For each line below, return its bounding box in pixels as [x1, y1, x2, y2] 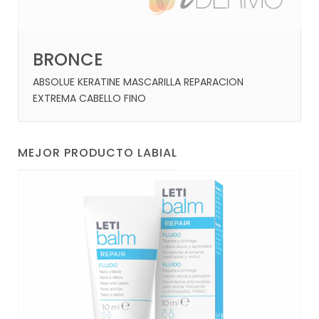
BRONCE [33, 48, 103, 72]
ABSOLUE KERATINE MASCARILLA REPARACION [33, 75, 244, 90]
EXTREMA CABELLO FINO [33, 91, 146, 106]
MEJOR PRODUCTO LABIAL [18, 145, 177, 162]
